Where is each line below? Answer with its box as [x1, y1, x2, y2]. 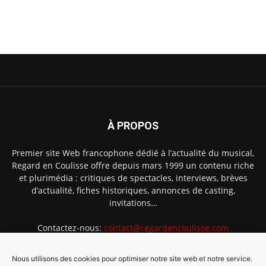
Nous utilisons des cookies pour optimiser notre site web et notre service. [12, 254, 252, 263]
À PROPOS [107, 119, 159, 132]
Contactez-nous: [37, 222, 104, 234]
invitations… [109, 197, 157, 209]
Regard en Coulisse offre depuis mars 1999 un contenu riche [12, 160, 254, 172]
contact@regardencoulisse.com [104, 222, 229, 234]
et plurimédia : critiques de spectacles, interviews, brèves [18, 172, 248, 184]
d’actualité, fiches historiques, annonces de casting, [31, 185, 235, 197]
